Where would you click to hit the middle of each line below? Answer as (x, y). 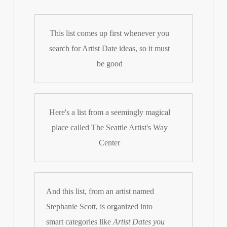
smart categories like (80, 221)
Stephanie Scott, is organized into (100, 206)
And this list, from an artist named (100, 191)
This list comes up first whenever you (110, 33)
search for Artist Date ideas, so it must (110, 48)
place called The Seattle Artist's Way (109, 127)
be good (109, 63)
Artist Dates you (139, 221)
